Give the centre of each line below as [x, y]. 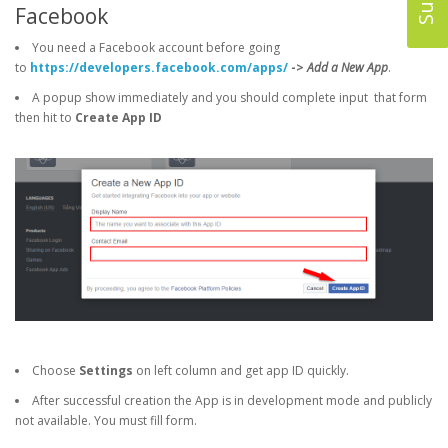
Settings [106, 371]
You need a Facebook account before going [156, 47]
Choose [55, 371]
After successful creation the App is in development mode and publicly [232, 401]
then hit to [45, 117]
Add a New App [347, 67]
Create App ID [118, 117]
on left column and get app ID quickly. [241, 371]
